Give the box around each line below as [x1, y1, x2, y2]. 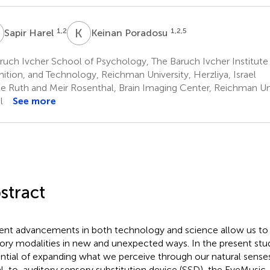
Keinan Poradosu [90, 27, 170, 39]
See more [12, 95, 56, 107]
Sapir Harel [4, 27, 56, 39]
